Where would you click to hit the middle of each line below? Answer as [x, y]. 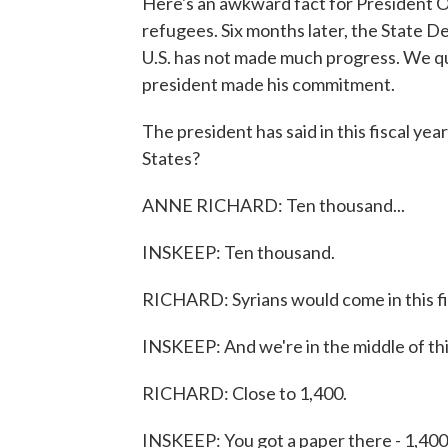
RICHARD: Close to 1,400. [244, 393]
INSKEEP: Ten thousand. [238, 252]
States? [171, 158]
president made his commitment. [268, 84]
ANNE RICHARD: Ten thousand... [273, 205]
